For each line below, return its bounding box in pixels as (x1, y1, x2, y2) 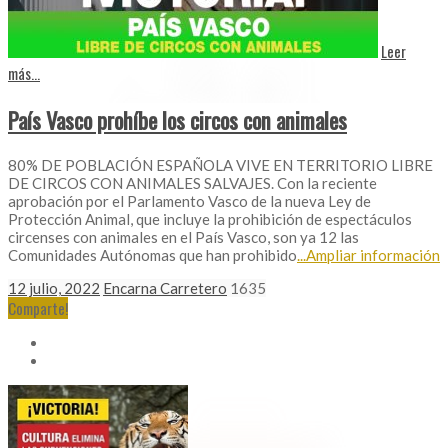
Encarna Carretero (103, 278, 227, 297)
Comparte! (8, 296, 68, 319)
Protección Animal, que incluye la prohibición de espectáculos (8, 209, 412, 228)
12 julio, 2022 (8, 278, 100, 297)
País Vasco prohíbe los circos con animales (8, 103, 347, 138)
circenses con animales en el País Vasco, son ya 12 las (8, 227, 359, 246)
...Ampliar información (297, 245, 440, 264)
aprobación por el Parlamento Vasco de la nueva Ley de (8, 191, 371, 210)
